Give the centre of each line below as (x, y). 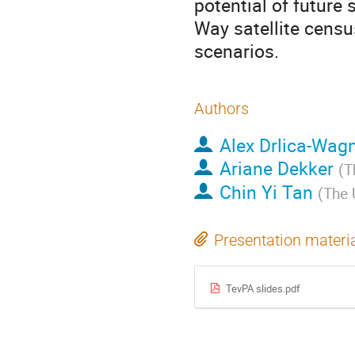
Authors (221, 109)
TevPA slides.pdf (263, 288)
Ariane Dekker (276, 168)
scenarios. (237, 51)
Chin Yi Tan (266, 192)
